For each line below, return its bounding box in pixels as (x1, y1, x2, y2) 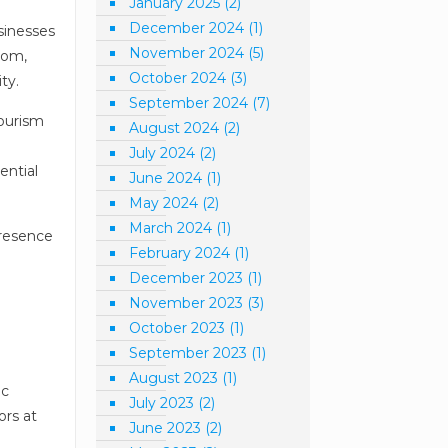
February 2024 (129, 244, 231, 262)
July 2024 (129, 144, 196, 162)
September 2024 (129, 94, 249, 112)
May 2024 (129, 194, 199, 212)
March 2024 (129, 219, 213, 237)
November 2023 (129, 294, 244, 312)
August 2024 (129, 119, 220, 137)
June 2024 (129, 169, 203, 187)
